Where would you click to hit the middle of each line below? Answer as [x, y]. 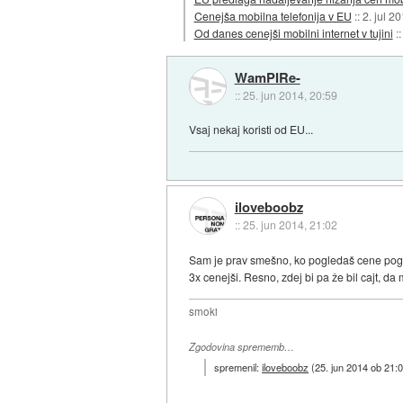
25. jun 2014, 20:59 [290, 94]
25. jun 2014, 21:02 [290, 224]
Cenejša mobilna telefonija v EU [273, 15]
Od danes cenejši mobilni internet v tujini [293, 32]
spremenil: [238, 367]
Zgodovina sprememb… [242, 346]
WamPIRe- [267, 77]
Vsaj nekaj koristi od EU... [251, 130]
